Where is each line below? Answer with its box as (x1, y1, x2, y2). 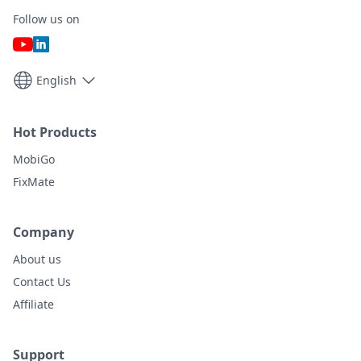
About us (13, 251, 61, 267)
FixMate (13, 174, 55, 189)
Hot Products (13, 123, 97, 141)
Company (13, 223, 74, 241)
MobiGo (13, 151, 55, 167)
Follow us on (13, 11, 80, 27)
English (36, 72, 77, 88)
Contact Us (13, 274, 71, 289)
